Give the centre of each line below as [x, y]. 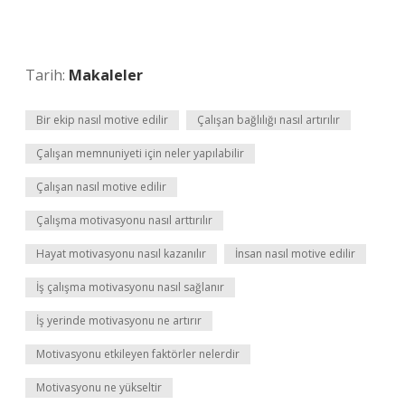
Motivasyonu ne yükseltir [99, 387]
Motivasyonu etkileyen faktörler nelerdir [138, 354]
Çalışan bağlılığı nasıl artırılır [268, 120]
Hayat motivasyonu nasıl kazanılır [121, 254]
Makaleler [106, 75]
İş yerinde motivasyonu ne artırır [119, 320]
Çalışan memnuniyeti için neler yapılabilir [140, 153]
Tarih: [47, 75]
